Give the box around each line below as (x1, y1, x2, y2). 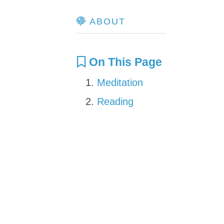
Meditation (96, 77, 143, 88)
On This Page (85, 55, 162, 68)
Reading (96, 96, 133, 107)
